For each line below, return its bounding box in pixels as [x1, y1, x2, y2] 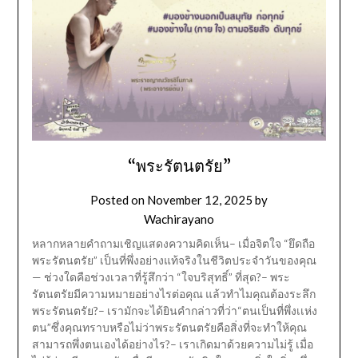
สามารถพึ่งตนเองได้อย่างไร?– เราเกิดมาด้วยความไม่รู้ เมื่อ [31, 337, 313, 352]
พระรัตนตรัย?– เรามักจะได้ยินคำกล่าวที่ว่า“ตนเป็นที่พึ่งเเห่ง [31, 304, 317, 318]
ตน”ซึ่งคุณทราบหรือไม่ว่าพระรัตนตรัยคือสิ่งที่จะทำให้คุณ [31, 320, 307, 335]
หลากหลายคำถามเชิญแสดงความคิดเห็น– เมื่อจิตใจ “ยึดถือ [31, 237, 315, 251]
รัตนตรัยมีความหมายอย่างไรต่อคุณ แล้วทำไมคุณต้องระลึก [31, 287, 316, 301]
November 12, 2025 [147, 193, 253, 208]
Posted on [90, 193, 147, 208]
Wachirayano [144, 212, 214, 227]
